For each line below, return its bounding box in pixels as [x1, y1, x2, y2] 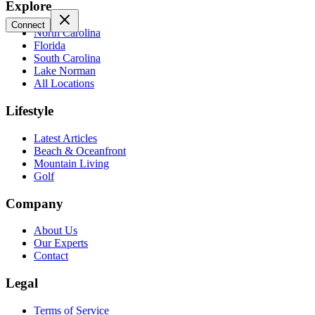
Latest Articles [34, 131, 97, 144]
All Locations [34, 77, 94, 90]
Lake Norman [34, 65, 96, 77]
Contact [34, 250, 68, 262]
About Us [34, 224, 77, 237]
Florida [34, 39, 65, 52]
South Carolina [34, 52, 101, 65]
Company [6, 195, 63, 211]
